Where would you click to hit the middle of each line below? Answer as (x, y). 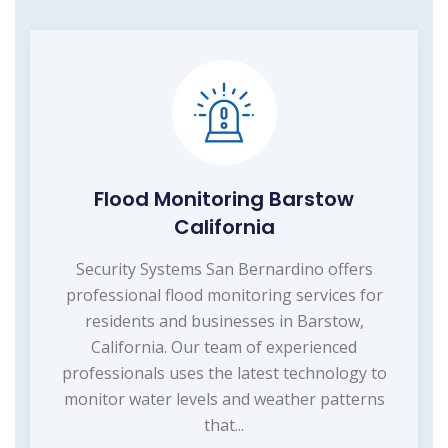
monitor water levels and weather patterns (224, 399)
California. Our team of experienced (224, 347)
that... (224, 425)
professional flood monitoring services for (224, 295)
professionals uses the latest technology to (224, 373)
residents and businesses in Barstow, (224, 321)
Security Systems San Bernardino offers (224, 269)
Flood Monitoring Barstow (224, 199)
